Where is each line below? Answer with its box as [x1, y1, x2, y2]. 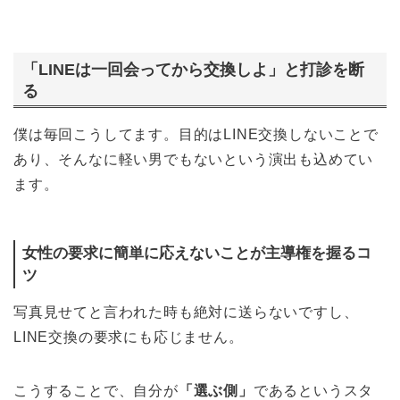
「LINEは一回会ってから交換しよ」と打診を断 [22, 60, 364, 79]
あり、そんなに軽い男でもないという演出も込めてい [13, 152, 374, 168]
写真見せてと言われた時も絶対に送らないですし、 [13, 304, 359, 321]
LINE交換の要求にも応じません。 [13, 329, 244, 346]
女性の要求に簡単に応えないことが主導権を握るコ [22, 245, 371, 262]
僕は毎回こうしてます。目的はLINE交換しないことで [13, 127, 379, 143]
